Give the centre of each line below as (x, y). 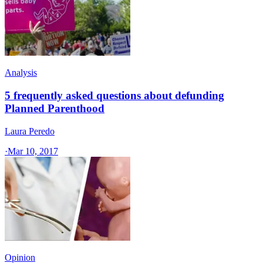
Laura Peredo (30, 131)
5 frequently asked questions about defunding (114, 96)
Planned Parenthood (55, 109)
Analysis (21, 73)
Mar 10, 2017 (33, 151)
